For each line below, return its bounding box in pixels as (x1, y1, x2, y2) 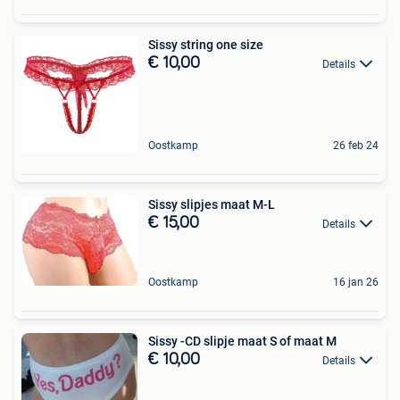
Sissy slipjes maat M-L (148, 196, 275, 212)
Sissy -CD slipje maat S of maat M (148, 333, 337, 348)
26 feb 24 (333, 138, 379, 152)
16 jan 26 (333, 275, 379, 288)
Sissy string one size (148, 37, 263, 52)
